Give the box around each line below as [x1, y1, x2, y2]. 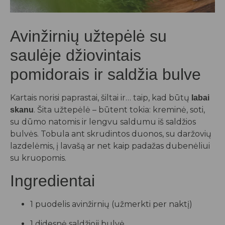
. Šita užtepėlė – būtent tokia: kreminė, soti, [34, 105, 205, 115]
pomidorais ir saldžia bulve [10, 65, 201, 83]
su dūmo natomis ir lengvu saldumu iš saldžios [10, 117, 196, 127]
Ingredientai [10, 172, 95, 190]
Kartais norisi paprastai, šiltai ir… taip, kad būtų [10, 93, 191, 102]
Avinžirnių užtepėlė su [10, 27, 167, 45]
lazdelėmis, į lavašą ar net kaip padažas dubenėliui [10, 141, 210, 151]
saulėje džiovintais [10, 46, 141, 64]
